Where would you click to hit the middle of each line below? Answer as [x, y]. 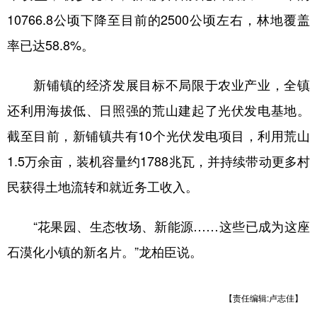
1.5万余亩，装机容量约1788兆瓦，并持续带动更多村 [158, 161]
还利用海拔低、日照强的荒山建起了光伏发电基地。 [158, 110]
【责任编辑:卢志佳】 [264, 298]
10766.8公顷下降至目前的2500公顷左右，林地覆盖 [158, 19]
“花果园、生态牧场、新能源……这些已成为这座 [158, 226]
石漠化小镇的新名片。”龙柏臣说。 [105, 251]
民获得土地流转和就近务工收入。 [103, 186]
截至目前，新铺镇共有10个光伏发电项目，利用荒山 [158, 135]
